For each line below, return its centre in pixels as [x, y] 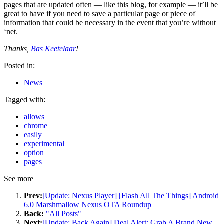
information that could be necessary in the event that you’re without [110, 22]
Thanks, [17, 48]
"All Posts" [64, 213]
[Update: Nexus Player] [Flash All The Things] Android [131, 195]
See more [19, 178]
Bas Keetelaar [53, 48]
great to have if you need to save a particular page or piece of [100, 13]
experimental [44, 143]
